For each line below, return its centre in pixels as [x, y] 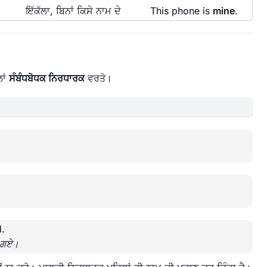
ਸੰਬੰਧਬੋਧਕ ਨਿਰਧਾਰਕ [47, 78]
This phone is [181, 10]
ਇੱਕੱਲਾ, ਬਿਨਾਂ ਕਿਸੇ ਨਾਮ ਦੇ [73, 10]
